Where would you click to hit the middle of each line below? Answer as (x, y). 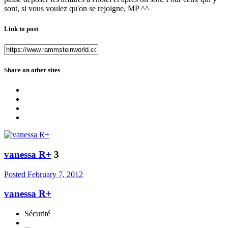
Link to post (21, 28)
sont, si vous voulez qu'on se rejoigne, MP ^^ (77, 9)
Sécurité (37, 214)
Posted (16, 174)
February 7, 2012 (55, 174)
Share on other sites (32, 70)
